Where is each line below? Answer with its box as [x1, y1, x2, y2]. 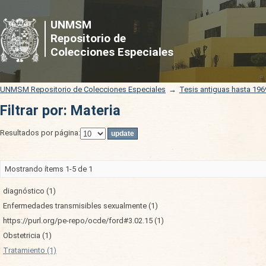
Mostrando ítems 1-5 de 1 [5, 164, 93, 173]
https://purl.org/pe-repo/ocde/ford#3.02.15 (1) [3, 216, 164, 225]
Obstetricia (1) [3, 231, 52, 240]
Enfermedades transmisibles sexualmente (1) [3, 201, 158, 210]
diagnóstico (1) [3, 186, 56, 195]
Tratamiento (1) [3, 246, 56, 255]
